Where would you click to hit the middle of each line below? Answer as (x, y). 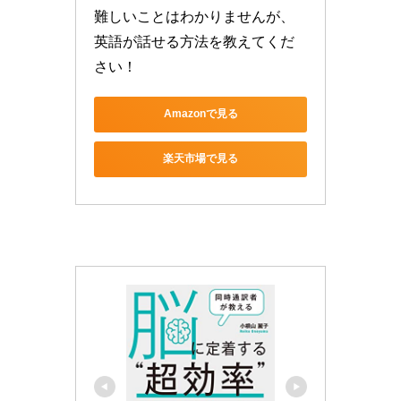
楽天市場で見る (200, 159)
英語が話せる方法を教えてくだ (194, 41)
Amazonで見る (200, 114)
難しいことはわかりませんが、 (194, 16)
